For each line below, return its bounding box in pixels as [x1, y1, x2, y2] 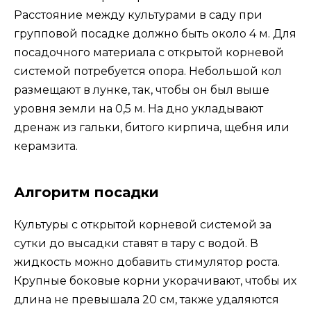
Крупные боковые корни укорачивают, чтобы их [14, 274, 296, 287]
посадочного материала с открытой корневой [14, 45, 284, 59]
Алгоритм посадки [14, 183, 159, 201]
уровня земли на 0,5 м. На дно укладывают [14, 101, 263, 115]
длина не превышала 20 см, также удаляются [14, 292, 279, 306]
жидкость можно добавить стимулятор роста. [14, 255, 280, 269]
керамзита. [14, 139, 78, 153]
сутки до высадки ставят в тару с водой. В [14, 236, 258, 250]
